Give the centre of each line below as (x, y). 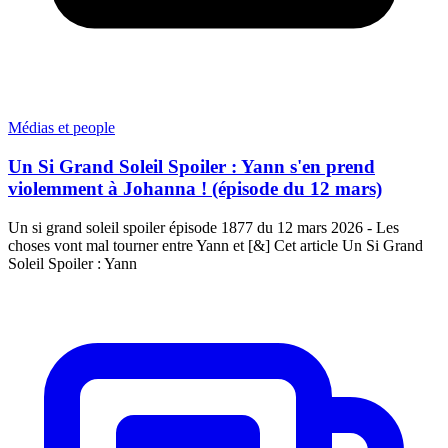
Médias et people (61, 128)
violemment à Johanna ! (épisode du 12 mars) (195, 188)
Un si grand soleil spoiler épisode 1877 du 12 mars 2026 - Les (203, 227)
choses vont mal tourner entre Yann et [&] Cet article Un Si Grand (215, 245)
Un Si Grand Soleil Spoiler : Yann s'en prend (191, 166)
